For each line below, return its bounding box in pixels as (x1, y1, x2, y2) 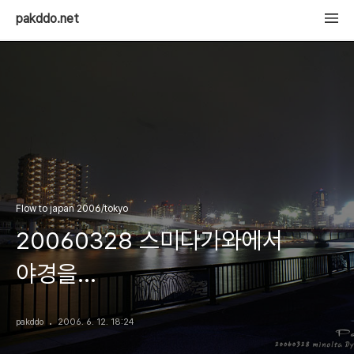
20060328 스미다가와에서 (16, 226, 283, 254)
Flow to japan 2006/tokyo (16, 203, 128, 214)
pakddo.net (16, 11, 79, 26)
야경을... (16, 259, 96, 288)
